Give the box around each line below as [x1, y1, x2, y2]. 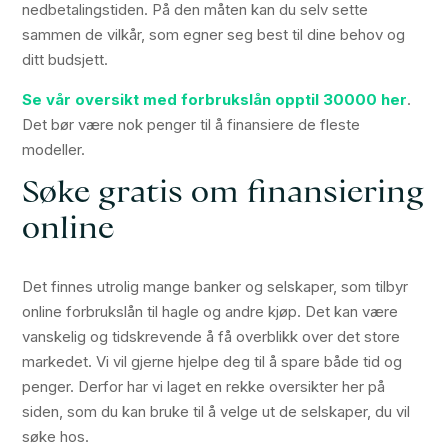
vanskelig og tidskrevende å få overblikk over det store [22, 327, 401, 346]
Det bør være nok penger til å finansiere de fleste [22, 115, 361, 134]
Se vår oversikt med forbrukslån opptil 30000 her [22, 90, 408, 109]
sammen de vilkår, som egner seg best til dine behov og [22, 25, 406, 44]
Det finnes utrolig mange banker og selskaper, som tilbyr [22, 277, 409, 296]
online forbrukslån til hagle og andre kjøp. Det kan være [22, 302, 399, 321]
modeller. [22, 140, 86, 159]
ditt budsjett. [22, 50, 109, 69]
